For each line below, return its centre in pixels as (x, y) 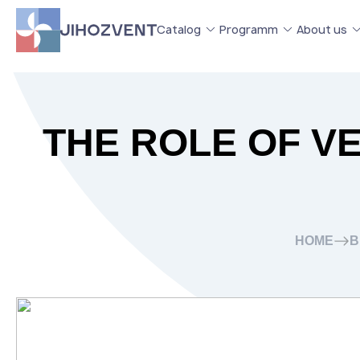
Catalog (179, 29)
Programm (249, 29)
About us (322, 29)
